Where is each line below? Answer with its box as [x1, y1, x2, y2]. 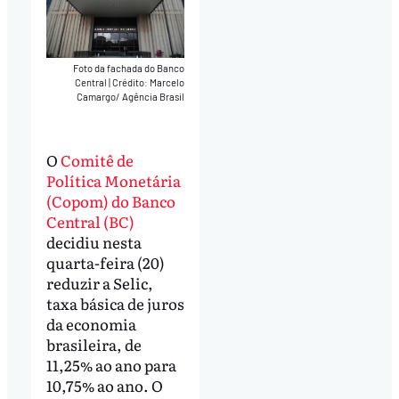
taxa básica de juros [45, 291, 184, 314]
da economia [45, 312, 136, 335]
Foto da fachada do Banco [73, 62, 185, 75]
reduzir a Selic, [45, 271, 153, 294]
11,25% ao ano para [45, 353, 176, 376]
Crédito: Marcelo [112, 77, 185, 89]
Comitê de [60, 148, 134, 171]
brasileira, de [45, 332, 142, 355]
